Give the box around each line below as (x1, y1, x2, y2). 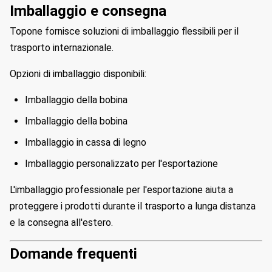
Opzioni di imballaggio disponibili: (10, 68, 146, 80)
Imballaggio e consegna (10, 2, 166, 19)
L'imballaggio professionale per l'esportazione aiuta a (10, 184, 233, 195)
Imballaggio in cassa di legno (25, 137, 146, 148)
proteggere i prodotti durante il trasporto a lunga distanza (10, 200, 256, 212)
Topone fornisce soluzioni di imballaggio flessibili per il (10, 25, 239, 37)
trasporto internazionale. (10, 42, 114, 53)
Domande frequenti (10, 245, 137, 262)
